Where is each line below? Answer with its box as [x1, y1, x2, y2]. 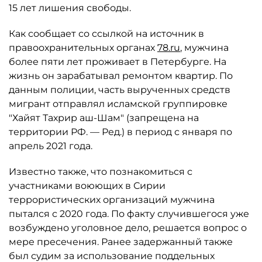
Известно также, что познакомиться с [9, 166, 192, 177]
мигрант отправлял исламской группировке [9, 98, 227, 109]
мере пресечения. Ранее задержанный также [9, 236, 233, 247]
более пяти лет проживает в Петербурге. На [9, 56, 226, 67]
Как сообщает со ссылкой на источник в [9, 28, 204, 39]
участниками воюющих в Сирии [9, 180, 166, 191]
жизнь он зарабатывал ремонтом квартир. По [9, 70, 233, 81]
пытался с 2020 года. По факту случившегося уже [9, 208, 249, 219]
